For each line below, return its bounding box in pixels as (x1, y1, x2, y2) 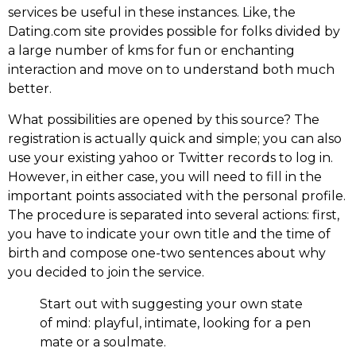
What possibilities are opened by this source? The (8, 111, 319, 127)
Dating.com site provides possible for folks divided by (8, 24, 340, 40)
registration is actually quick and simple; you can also (8, 130, 342, 146)
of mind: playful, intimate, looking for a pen (40, 315, 311, 331)
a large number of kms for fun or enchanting (8, 43, 295, 59)
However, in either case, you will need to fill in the (8, 168, 322, 184)
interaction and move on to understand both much (8, 62, 335, 78)
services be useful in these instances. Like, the (8, 5, 296, 21)
